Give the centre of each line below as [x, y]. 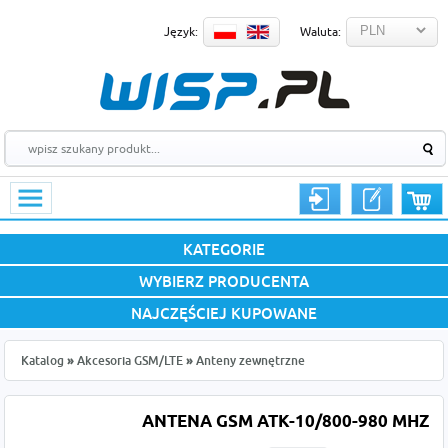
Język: [181, 31]
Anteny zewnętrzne [251, 360]
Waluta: [320, 31]
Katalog [43, 360]
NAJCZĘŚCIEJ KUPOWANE [224, 313]
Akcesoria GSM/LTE [130, 360]
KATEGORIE [224, 249]
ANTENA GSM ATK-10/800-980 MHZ [285, 422]
